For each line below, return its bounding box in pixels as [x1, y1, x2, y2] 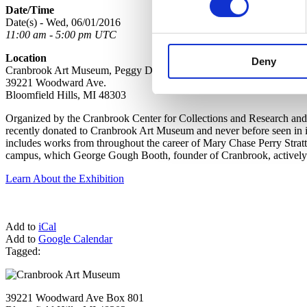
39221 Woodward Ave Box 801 [5, 291, 144, 304]
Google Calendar [38, 232, 112, 245]
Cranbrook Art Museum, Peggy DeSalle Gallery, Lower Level [5, 64, 275, 76]
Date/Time [5, 3, 54, 16]
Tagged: [5, 245, 40, 257]
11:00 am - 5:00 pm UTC [5, 28, 116, 40]
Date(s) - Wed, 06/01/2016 [5, 16, 121, 28]
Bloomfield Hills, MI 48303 [5, 88, 126, 101]
